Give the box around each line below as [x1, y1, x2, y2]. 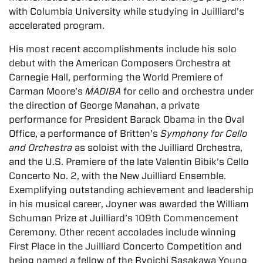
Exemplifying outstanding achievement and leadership [9, 184, 254, 196]
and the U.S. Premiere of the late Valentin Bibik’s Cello [9, 156, 249, 168]
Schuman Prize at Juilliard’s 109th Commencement [9, 213, 238, 224]
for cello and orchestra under [121, 86, 254, 97]
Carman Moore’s [9, 86, 85, 97]
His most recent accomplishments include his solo [9, 43, 237, 55]
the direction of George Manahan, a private [9, 100, 200, 112]
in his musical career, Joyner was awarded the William [9, 198, 249, 210]
